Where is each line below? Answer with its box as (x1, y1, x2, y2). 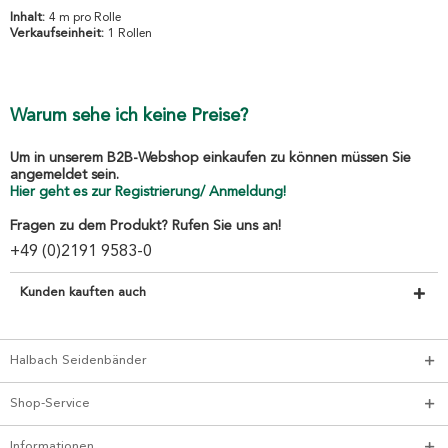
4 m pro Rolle (49, 12, 121, 25)
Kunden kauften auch (20, 286, 146, 300)
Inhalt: (10, 11, 49, 25)
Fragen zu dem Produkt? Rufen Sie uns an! (10, 219, 281, 234)
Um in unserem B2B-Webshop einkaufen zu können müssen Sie (10, 151, 411, 166)
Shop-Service (10, 397, 90, 411)
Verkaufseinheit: (10, 27, 108, 41)
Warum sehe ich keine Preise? (10, 107, 248, 126)
